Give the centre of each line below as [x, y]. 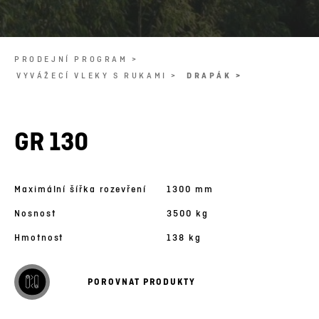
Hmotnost [39, 237]
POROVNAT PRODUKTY [142, 281]
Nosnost [35, 213]
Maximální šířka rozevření [80, 189]
